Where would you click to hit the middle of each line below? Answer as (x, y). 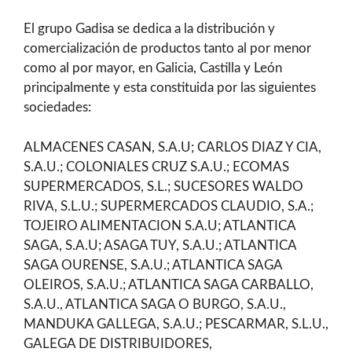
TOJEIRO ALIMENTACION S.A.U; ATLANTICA (159, 225)
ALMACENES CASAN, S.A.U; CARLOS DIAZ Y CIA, (172, 147)
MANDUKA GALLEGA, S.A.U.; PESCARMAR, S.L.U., (176, 324)
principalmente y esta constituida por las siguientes (170, 88)
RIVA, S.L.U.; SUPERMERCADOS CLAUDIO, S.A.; (169, 206)
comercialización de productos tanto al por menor (167, 48)
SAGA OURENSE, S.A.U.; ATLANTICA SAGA (153, 265)
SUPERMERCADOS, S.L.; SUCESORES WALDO (163, 186)
